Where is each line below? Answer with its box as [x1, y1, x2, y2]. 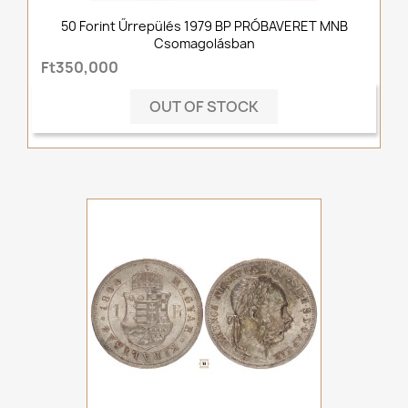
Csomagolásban [153, 35, 255, 53]
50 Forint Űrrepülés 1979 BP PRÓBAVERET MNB [60, 17, 348, 36]
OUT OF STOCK [149, 96, 259, 117]
